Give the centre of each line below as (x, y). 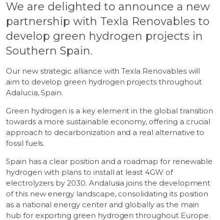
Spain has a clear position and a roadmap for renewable (110, 161)
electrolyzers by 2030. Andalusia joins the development (108, 183)
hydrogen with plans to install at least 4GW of (89, 172)
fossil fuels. (25, 143)
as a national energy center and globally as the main (103, 205)
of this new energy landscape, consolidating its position (107, 194)
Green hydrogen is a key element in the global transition (110, 111)
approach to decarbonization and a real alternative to (105, 132)
